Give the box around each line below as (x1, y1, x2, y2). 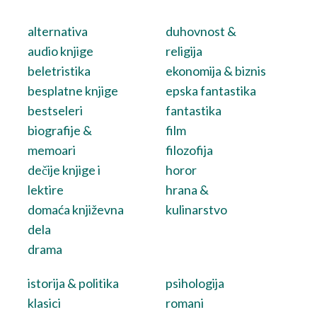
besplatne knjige (27, 83, 118, 98)
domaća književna (27, 202, 124, 217)
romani (166, 295, 204, 311)
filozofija (166, 142, 214, 158)
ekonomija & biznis (166, 63, 267, 79)
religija (166, 43, 203, 59)
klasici (27, 295, 61, 311)
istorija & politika (27, 275, 119, 291)
